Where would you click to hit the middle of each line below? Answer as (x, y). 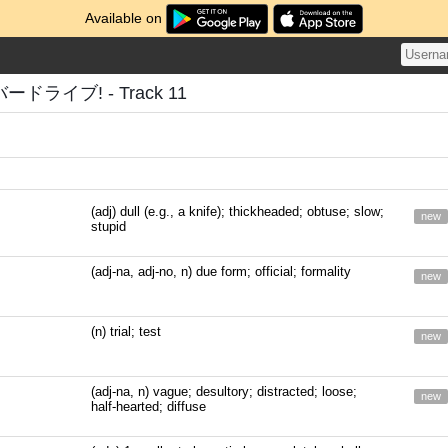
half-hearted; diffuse (149, 406)
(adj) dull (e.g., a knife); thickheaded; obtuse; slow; (238, 211)
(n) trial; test (126, 331)
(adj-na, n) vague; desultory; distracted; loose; (224, 391)
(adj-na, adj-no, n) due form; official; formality (221, 271)
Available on (126, 18)
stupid (109, 226)
